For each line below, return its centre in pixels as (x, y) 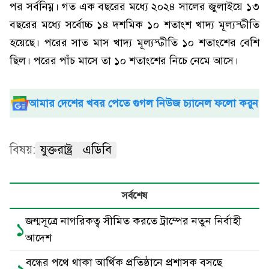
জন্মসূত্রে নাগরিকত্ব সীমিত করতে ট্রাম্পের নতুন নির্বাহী (133, 221)
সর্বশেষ (134, 196)
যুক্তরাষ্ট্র (57, 150)
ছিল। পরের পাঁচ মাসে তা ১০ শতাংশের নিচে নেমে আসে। (124, 61)
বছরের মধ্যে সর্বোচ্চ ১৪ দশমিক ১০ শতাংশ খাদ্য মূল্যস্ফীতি (134, 25)
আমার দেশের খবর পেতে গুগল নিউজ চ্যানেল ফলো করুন (144, 103)
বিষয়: (23, 150)
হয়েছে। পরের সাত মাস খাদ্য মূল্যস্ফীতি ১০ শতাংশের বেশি (134, 43)
